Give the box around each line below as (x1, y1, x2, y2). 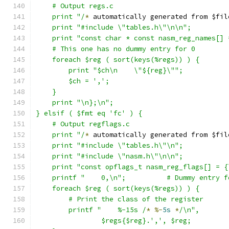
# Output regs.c (36, 2, 113, 10)
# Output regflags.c (36, 120, 130, 128)
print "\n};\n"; (36, 98, 113, 107)
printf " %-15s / (68, 205, 146, 214)
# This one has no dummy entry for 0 (36, 44, 195, 53)
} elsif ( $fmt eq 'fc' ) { (36, 109, 142, 118)
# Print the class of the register (68, 195, 203, 203)
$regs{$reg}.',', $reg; (101, 216, 191, 225)
